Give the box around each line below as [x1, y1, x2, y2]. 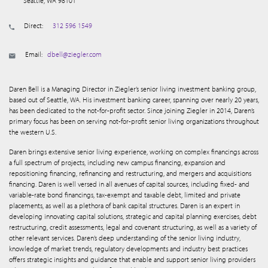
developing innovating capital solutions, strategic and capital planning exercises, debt [9, 212, 257, 221]
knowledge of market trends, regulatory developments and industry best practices [9, 244, 248, 253]
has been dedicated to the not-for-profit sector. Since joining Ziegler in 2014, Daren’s [9, 106, 254, 115]
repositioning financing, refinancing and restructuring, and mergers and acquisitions [9, 169, 251, 178]
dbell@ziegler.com [47, 50, 102, 59]
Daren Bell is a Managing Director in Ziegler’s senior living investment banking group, [9, 84, 256, 93]
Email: [25, 50, 42, 59]
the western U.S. [9, 127, 56, 136]
